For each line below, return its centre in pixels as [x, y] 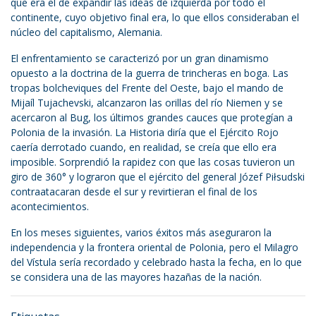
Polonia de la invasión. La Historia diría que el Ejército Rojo [145, 133]
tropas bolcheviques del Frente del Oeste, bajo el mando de [147, 88]
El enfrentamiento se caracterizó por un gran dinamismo [140, 59]
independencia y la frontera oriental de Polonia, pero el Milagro [154, 248]
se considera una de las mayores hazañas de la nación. [138, 277]
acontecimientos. [50, 207]
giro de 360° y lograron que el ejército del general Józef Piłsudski [158, 177]
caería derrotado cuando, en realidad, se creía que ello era [144, 147]
